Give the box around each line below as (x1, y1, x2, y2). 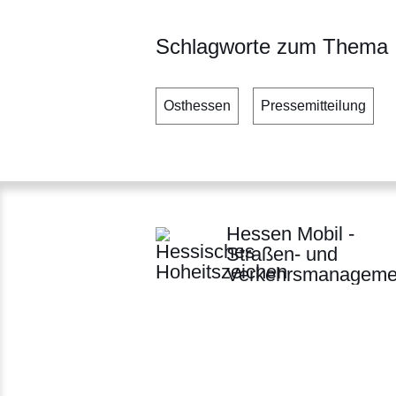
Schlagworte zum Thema (156, 34, 388, 59)
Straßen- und (226, 243, 338, 266)
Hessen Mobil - (226, 223, 354, 246)
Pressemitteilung (261, 98, 366, 114)
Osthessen (164, 98, 231, 114)
